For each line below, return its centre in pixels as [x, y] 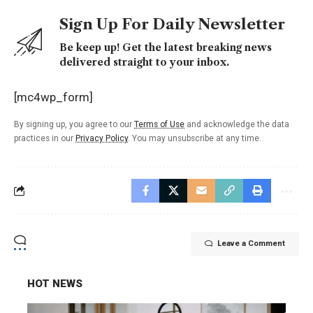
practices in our [45, 138]
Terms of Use [159, 124]
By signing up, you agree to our [74, 124]
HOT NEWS [55, 283]
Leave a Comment [251, 243]
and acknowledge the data [237, 124]
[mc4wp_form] [53, 97]
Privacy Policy [102, 138]
